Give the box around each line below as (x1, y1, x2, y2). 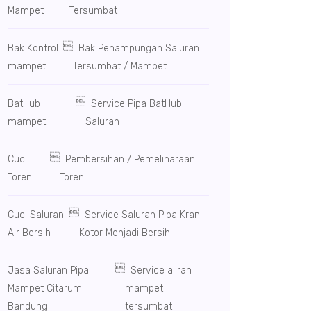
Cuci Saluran (8, 209, 64, 221)
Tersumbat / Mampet (73, 60, 167, 72)
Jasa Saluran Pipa (8, 264, 89, 276)
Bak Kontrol (8, 42, 58, 54)
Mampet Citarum (8, 283, 82, 294)
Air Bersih (8, 227, 51, 239)
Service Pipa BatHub (85, 98, 183, 110)
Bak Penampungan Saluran (73, 42, 200, 54)
